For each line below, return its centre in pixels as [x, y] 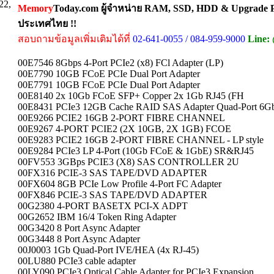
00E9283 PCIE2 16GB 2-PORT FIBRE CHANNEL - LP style [141, 140]
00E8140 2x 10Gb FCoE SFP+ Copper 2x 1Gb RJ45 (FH [131, 96]
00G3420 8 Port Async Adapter [79, 228]
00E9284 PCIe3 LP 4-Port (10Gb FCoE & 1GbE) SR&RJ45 [136, 151]
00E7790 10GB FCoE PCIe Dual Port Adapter [109, 74]
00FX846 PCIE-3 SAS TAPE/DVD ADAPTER [113, 195]
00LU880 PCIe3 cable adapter [77, 261]
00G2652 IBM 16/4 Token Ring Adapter [97, 217]
